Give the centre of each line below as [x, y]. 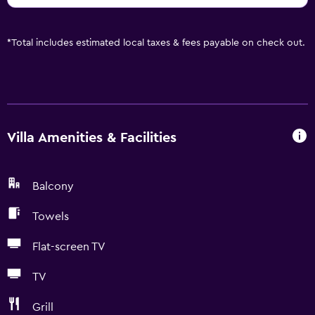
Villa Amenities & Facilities [92, 137]
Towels [51, 217]
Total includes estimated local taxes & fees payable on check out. [158, 43]
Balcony [53, 186]
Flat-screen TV [69, 247]
